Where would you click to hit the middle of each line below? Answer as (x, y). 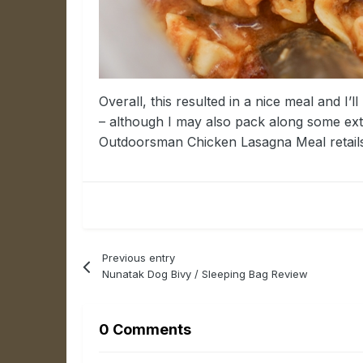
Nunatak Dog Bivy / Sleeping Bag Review (205, 274)
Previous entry (138, 258)
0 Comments (145, 330)
